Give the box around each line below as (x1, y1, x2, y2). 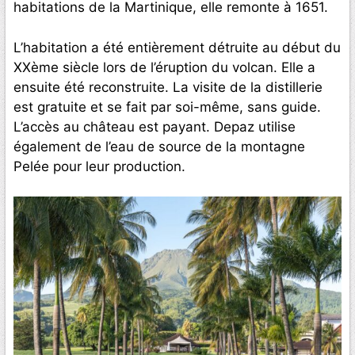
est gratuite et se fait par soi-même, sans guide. (13, 98, 321, 115)
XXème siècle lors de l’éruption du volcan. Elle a (13, 59, 315, 75)
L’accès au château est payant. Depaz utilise (13, 118, 296, 135)
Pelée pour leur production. (13, 158, 185, 174)
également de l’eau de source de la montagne (13, 138, 305, 155)
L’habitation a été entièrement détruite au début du (13, 39, 341, 55)
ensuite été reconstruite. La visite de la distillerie (13, 78, 323, 95)
